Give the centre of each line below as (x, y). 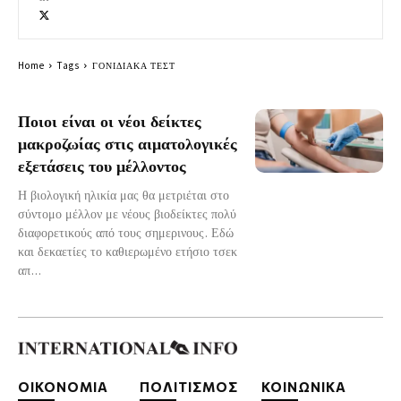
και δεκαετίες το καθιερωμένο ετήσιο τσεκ (128, 251)
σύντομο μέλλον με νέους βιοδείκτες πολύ (127, 213)
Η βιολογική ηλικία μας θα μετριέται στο (124, 194)
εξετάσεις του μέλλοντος (102, 165)
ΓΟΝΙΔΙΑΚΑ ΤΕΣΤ (134, 65)
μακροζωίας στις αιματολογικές (128, 142)
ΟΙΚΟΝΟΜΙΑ (63, 387)
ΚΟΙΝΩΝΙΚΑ (304, 387)
